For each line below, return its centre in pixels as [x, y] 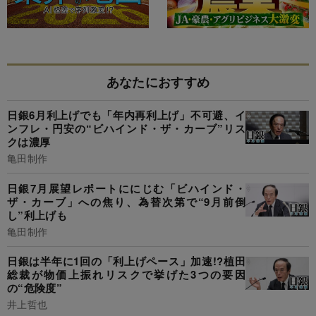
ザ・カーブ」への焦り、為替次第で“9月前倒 [126, 201]
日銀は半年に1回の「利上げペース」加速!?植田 [126, 261]
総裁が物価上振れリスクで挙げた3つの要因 [126, 275]
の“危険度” [35, 288]
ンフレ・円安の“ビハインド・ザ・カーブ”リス [126, 129]
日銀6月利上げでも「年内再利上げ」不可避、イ [126, 115]
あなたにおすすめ [158, 81]
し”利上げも [37, 215]
